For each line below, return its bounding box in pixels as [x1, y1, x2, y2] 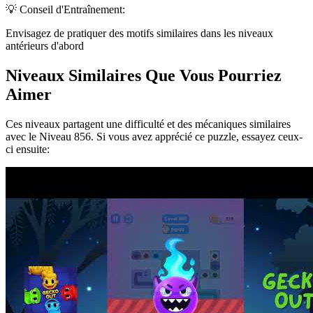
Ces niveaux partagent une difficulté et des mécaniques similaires [6, 117, 291, 130]
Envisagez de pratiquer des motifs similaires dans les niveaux [6, 27, 273, 39]
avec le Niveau [6, 130, 74, 143]
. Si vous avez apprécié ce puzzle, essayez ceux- [91, 130, 303, 143]
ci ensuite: [6, 143, 50, 155]
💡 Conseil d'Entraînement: [6, 3, 125, 15]
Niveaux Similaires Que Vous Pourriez [6, 66, 282, 85]
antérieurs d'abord [6, 39, 84, 52]
